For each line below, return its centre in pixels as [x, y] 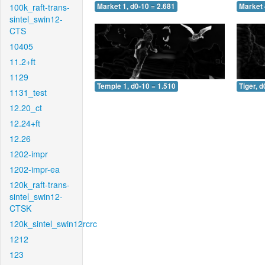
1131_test [28, 92]
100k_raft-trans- [40, 7]
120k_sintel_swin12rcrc [53, 224]
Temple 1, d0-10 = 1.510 [136, 86]
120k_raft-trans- [40, 185]
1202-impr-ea [35, 169]
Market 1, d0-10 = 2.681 [136, 7]
